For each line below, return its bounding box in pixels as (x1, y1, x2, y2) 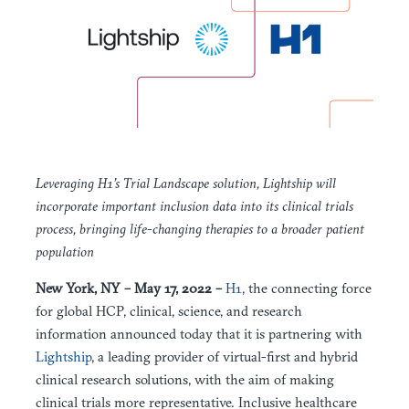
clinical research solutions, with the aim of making (36, 370, 334, 388)
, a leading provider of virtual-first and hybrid (91, 347, 358, 365)
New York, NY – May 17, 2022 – (36, 278, 225, 297)
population (36, 242, 98, 260)
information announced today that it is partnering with (36, 324, 362, 342)
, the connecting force (242, 278, 372, 297)
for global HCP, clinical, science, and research (36, 301, 302, 320)
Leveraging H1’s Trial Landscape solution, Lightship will (36, 173, 336, 192)
